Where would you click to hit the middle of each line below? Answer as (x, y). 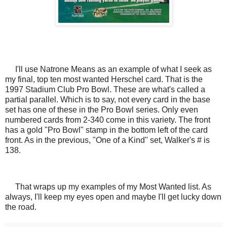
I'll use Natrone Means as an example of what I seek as (108, 69)
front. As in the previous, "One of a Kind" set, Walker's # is (107, 140)
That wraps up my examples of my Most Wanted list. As (108, 186)
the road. (21, 207)
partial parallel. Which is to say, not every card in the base (108, 100)
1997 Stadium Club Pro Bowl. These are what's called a (105, 90)
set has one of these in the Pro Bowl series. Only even (102, 110)
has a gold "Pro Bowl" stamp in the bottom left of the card (106, 130)
